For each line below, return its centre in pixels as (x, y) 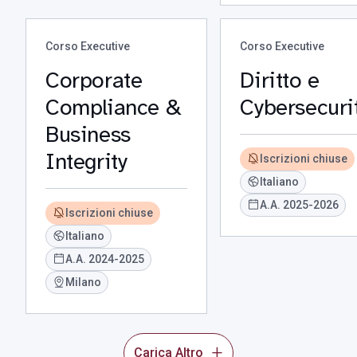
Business (88, 134)
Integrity (86, 161)
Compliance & (114, 107)
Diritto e (280, 80)
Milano (83, 282)
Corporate (94, 80)
